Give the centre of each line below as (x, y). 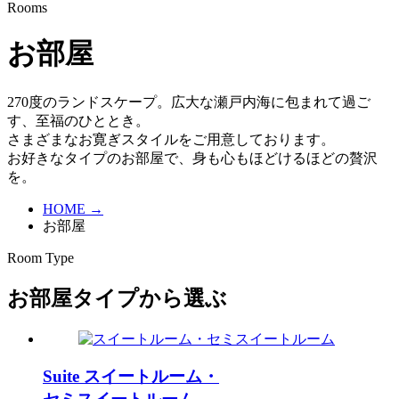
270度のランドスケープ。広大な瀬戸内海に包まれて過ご (189, 102)
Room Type (41, 257)
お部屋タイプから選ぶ (117, 298)
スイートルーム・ (151, 377)
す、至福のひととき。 (78, 120)
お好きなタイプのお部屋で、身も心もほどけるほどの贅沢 (192, 158)
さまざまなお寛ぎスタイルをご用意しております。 (171, 139)
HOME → (73, 208)
